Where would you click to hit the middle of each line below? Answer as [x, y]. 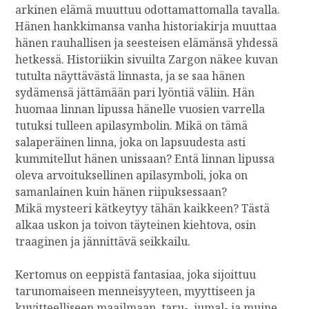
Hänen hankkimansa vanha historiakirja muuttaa [146, 26]
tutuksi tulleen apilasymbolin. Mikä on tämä [132, 125]
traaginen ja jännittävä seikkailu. [103, 241]
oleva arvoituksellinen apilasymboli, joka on [132, 175]
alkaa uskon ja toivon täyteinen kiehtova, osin [136, 225]
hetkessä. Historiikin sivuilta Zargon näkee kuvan [147, 59]
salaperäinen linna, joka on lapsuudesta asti [131, 142]
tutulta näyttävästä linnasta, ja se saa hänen [130, 76]
